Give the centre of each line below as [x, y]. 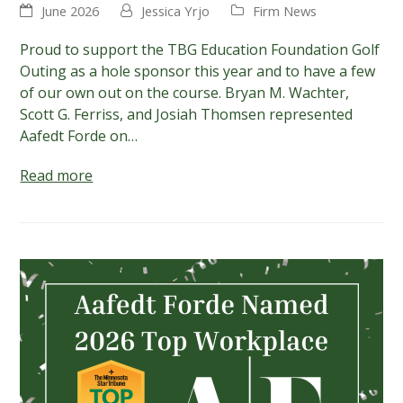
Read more [57, 176]
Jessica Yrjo [176, 11]
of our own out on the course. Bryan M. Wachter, [185, 93]
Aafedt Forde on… [79, 136]
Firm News [285, 11]
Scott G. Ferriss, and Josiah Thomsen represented [187, 115]
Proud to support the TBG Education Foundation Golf [200, 50]
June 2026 [71, 11]
